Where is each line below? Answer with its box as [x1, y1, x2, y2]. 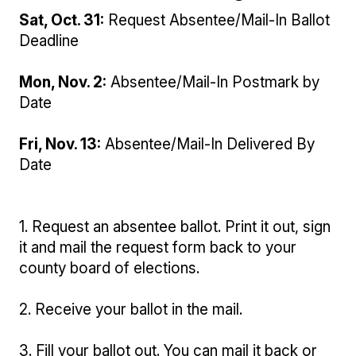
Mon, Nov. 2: [19, 72, 107, 91]
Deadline [19, 31, 79, 50]
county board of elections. [19, 258, 200, 277]
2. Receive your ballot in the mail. [19, 300, 243, 319]
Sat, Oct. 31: [19, 10, 105, 29]
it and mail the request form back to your [19, 238, 297, 257]
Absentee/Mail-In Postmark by [106, 72, 320, 91]
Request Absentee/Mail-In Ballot [104, 10, 331, 29]
